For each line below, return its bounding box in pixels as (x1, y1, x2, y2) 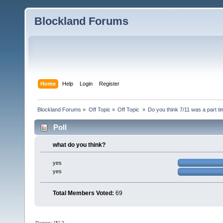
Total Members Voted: (53, 189, 114, 197)
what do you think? (53, 141, 106, 148)
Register (99, 80, 120, 87)
